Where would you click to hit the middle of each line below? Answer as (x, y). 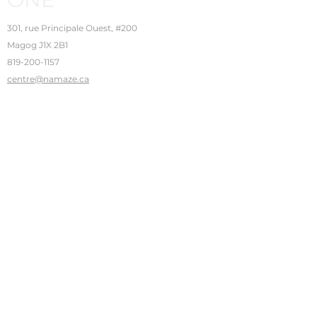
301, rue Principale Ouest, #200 (72, 28)
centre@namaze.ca (48, 79)
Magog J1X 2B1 (39, 45)
